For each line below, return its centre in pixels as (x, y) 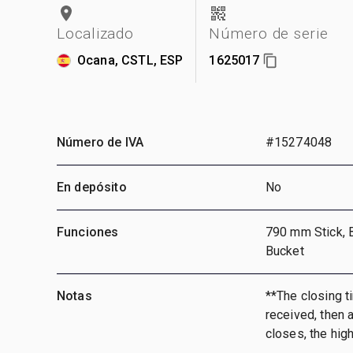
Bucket (284, 251)
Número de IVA (100, 142)
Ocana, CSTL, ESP (130, 60)
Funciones (88, 232)
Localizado (95, 33)
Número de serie (269, 33)
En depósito (92, 187)
